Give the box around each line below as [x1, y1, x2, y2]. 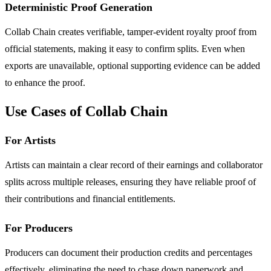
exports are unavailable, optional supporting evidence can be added [5, 60, 260, 71]
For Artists [5, 134, 56, 146]
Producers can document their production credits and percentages [5, 247, 252, 258]
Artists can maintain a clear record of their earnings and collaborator [5, 159, 263, 170]
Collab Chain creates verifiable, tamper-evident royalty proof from [5, 26, 256, 37]
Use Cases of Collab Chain [5, 103, 168, 119]
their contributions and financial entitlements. [5, 193, 175, 204]
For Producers [5, 221, 73, 234]
